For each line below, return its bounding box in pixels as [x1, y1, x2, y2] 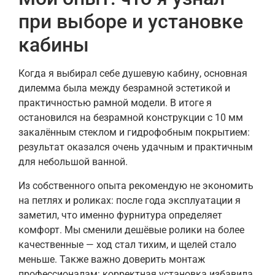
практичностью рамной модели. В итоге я [18, 97, 212, 109]
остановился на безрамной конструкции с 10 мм [18, 112, 243, 124]
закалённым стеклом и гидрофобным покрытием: [18, 126, 250, 139]
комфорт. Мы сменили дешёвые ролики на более [18, 223, 244, 236]
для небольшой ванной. [18, 156, 128, 168]
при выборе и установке [18, 10, 243, 34]
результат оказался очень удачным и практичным [18, 141, 253, 153]
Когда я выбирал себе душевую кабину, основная [18, 68, 247, 80]
